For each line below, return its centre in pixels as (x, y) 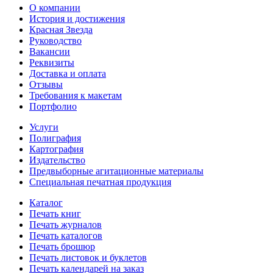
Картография (56, 149)
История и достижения (77, 18)
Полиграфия (55, 138)
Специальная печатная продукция (100, 182)
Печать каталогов (66, 235)
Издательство (57, 160)
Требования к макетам (76, 95)
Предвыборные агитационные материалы (116, 171)
